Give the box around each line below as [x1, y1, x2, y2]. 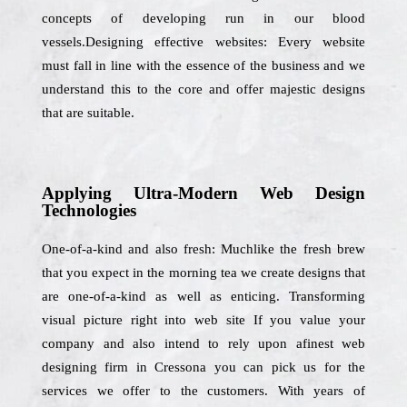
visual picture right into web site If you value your [42, 313, 365, 327]
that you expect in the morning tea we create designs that [42, 265, 365, 280]
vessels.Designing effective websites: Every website [42, 35, 365, 49]
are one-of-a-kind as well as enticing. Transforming [42, 289, 365, 303]
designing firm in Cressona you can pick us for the [42, 360, 365, 374]
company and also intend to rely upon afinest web [42, 336, 365, 351]
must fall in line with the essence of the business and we [42, 58, 365, 73]
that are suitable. [42, 105, 134, 120]
